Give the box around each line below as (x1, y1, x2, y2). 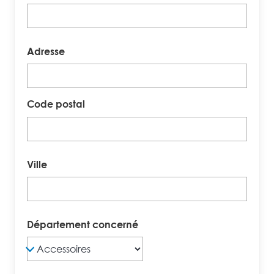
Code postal (27, 98, 87, 111)
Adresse (27, 45, 67, 58)
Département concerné (27, 218, 141, 231)
